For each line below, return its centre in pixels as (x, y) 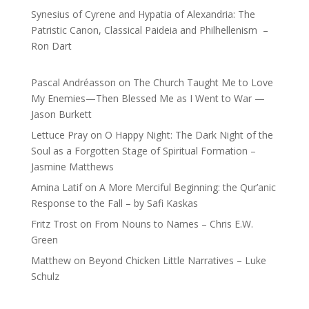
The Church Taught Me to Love (203, 82)
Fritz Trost (54, 224)
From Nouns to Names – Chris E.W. (173, 224)
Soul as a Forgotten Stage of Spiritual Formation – (143, 151)
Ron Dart (51, 46)
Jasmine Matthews (72, 167)
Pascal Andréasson (73, 82)
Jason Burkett (61, 114)
